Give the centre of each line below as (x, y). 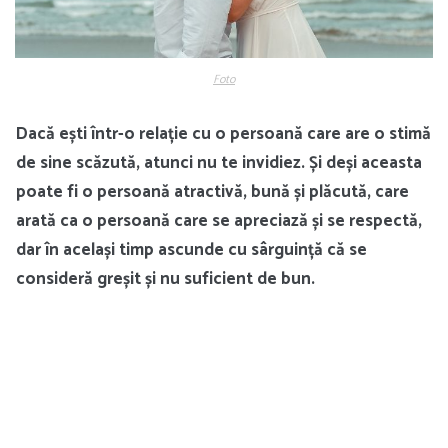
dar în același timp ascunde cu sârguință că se (191, 249)
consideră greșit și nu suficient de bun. (165, 278)
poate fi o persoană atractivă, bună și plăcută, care (212, 191)
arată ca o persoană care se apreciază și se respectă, (219, 220)
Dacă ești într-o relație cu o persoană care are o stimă (223, 133)
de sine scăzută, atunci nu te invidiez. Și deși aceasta (219, 162)
